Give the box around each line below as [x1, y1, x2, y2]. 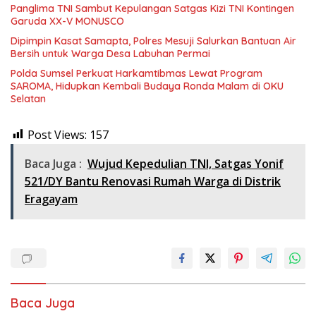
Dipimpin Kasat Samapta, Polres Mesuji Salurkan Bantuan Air [11, 34, 296, 47]
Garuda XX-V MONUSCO [11, 14, 124, 28]
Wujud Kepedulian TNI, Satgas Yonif [87, 155, 284, 171]
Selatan [11, 92, 46, 105]
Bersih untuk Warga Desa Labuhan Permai [11, 47, 210, 60]
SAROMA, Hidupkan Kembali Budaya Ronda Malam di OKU [11, 79, 284, 92]
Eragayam [25, 190, 78, 207]
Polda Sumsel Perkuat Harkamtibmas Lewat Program [11, 66, 262, 80]
